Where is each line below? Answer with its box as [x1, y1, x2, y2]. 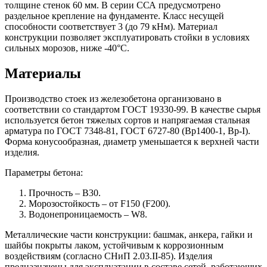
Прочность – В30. [29, 188, 101, 198]
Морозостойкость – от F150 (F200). [29, 198, 170, 209]
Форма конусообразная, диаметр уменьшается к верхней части [5, 136, 259, 147]
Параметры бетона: [5, 167, 83, 178]
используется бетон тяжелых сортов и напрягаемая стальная [5, 115, 250, 126]
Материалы [5, 66, 81, 82]
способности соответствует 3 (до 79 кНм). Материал [5, 21, 218, 32]
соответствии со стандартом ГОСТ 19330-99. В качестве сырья [5, 104, 260, 115]
